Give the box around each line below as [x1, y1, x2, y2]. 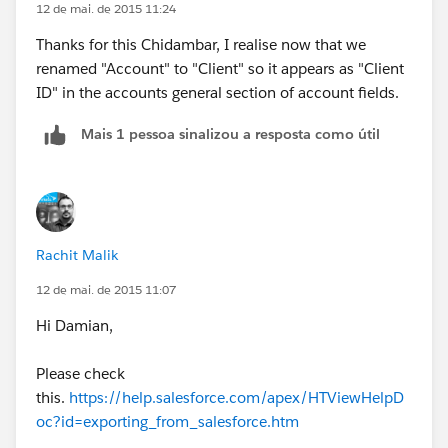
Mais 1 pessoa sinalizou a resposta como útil [81, 125, 380, 144]
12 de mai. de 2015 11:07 [36, 280, 176, 298]
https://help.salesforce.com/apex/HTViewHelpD [69, 387, 404, 407]
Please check [36, 363, 125, 383]
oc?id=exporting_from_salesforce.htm [36, 411, 299, 431]
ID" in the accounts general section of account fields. [36, 82, 399, 102]
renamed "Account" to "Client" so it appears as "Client [36, 58, 404, 78]
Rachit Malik [36, 245, 118, 264]
